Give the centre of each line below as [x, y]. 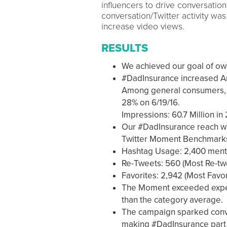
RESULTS [124, 48]
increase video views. [143, 27]
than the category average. [172, 200]
